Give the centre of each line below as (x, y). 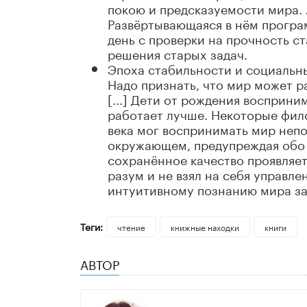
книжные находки (205, 227)
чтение (131, 227)
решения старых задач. (177, 53)
